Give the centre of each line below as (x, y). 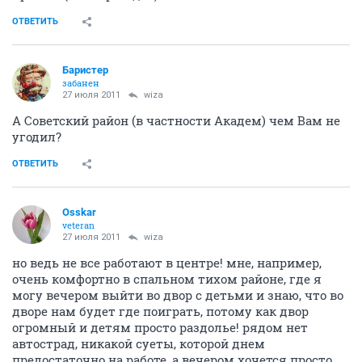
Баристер (85, 70)
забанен (81, 83)
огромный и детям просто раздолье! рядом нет (160, 327)
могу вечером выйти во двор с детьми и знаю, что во (178, 295)
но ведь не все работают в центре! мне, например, (167, 263)
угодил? (37, 137)
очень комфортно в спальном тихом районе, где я (167, 279)
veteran (78, 225)
